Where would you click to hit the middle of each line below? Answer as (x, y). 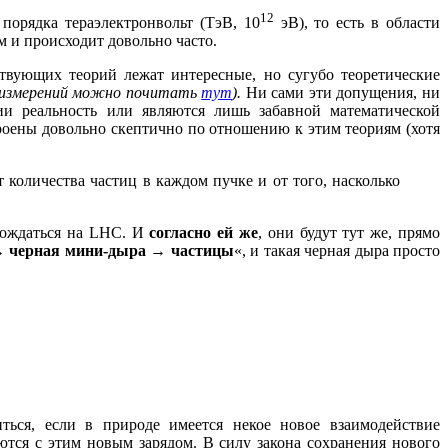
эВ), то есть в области (357, 23)
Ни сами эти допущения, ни (341, 93)
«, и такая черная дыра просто (337, 251)
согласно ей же (204, 233)
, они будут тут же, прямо (349, 233)
